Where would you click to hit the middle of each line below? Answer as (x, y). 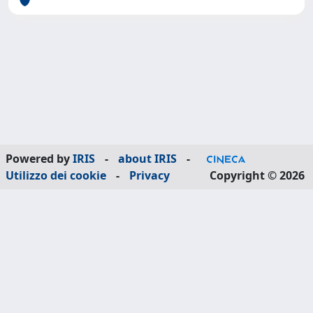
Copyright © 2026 (257, 175)
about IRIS (147, 159)
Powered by (39, 159)
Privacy (150, 175)
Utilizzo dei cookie (56, 175)
